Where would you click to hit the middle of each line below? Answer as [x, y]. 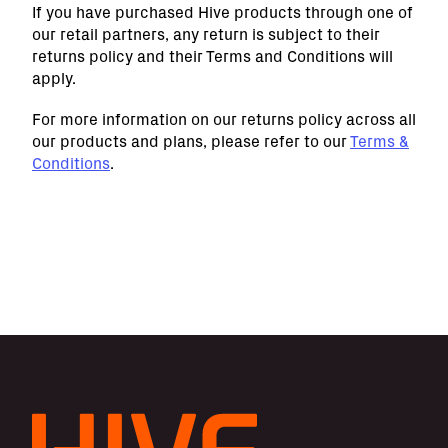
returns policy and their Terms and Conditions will [212, 56]
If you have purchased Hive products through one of [222, 12]
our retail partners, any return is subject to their [206, 34]
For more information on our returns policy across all [224, 119]
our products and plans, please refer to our [191, 141]
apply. [54, 78]
